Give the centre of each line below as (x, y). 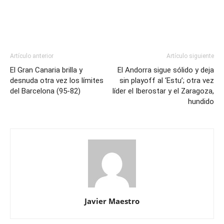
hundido (201, 101)
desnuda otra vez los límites (57, 80)
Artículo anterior (32, 56)
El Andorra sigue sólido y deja (166, 70)
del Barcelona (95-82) (45, 91)
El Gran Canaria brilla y (46, 70)
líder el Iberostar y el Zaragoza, (163, 91)
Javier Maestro (112, 201)
